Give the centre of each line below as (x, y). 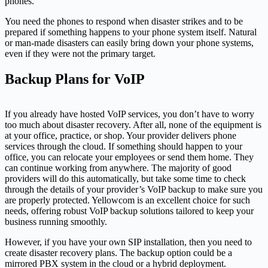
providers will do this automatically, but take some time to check (125, 178)
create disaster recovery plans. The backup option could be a (118, 252)
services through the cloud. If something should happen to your (124, 146)
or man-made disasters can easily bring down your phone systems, (129, 42)
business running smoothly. (56, 221)
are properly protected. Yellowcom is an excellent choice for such (127, 200)
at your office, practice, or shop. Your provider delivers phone (121, 135)
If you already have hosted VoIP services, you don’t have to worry (130, 114)
